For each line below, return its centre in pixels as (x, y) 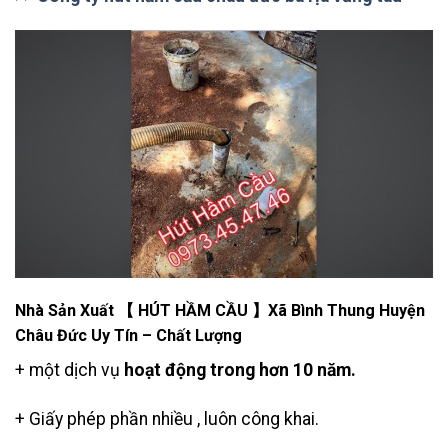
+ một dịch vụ (69, 370)
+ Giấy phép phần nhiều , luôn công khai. (167, 419)
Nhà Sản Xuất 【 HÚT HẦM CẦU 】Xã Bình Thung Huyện (220, 311)
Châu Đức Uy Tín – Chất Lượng (128, 336)
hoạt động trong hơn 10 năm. (240, 370)
